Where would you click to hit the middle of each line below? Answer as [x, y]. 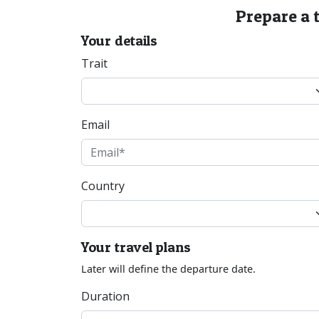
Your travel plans [136, 247]
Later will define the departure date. [168, 269]
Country [103, 186]
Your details [119, 41]
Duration [105, 297]
